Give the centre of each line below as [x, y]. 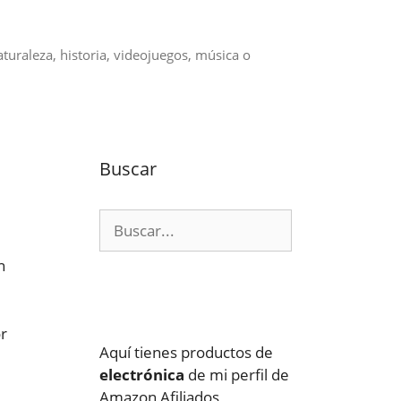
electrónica [142, 375]
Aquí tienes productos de [186, 352]
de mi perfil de [237, 375]
